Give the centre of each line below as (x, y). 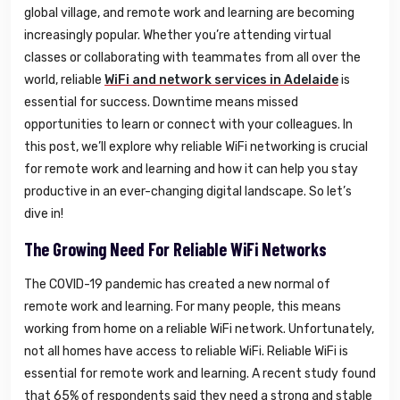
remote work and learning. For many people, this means (183, 307)
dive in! (44, 214)
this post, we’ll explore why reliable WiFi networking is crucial (196, 147)
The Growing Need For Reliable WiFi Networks (175, 250)
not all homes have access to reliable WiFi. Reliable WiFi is (186, 352)
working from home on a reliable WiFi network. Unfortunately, (199, 329)
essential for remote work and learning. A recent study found (200, 374)
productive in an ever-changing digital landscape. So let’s (188, 192)
